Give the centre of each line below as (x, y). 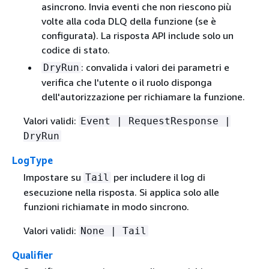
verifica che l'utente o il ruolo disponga (126, 83)
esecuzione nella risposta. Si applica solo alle (121, 192)
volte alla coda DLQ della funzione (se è (128, 21)
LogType (32, 161)
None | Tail (113, 231)
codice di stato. (75, 50)
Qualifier (32, 255)
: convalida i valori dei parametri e (155, 68)
